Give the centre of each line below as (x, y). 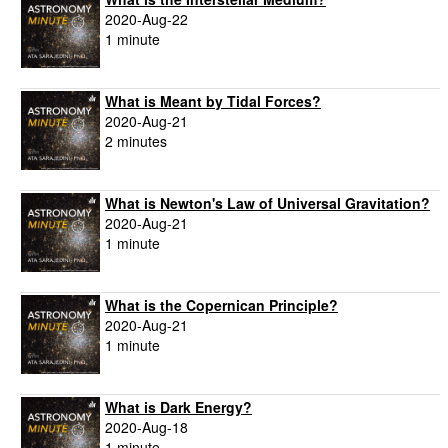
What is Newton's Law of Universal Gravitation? (267, 203)
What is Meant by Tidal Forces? (213, 101)
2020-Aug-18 (146, 427)
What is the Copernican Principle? (221, 305)
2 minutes (136, 141)
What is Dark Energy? (178, 407)
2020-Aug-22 (146, 19)
